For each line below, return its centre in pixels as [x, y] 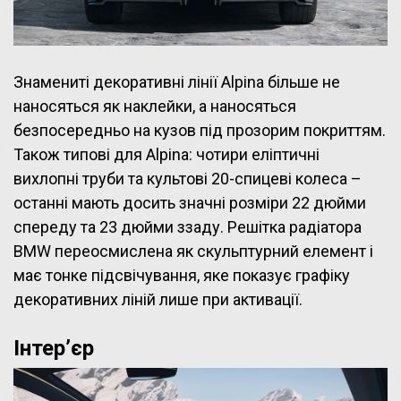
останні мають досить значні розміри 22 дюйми [190, 202]
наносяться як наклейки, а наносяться [155, 106]
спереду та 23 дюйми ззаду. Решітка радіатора [188, 226]
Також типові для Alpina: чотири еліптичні [166, 154]
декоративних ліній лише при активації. [158, 299]
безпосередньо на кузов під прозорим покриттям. [200, 130]
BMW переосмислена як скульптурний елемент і [193, 251]
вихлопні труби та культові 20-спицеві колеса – [188, 178]
